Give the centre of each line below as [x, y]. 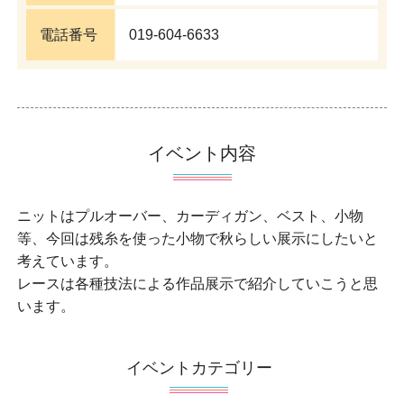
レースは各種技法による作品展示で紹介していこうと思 [197, 283]
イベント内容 [202, 153]
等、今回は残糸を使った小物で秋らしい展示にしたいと [197, 238]
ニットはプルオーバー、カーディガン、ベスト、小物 [190, 216]
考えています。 [67, 261]
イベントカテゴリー [199, 367]
